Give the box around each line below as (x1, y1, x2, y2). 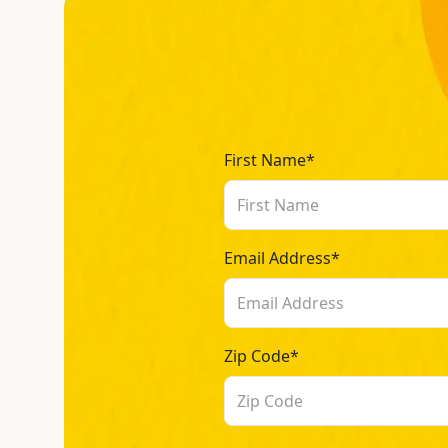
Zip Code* (224, 345, 299, 367)
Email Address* (224, 247, 340, 269)
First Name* (224, 149, 315, 171)
